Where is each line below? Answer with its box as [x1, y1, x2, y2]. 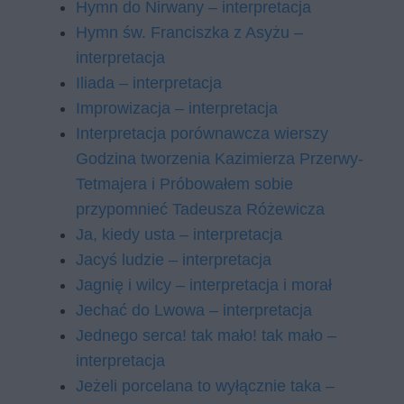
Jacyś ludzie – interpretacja [76, 251, 271, 269]
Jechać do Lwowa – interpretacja [76, 301, 312, 319]
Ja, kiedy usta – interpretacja [76, 225, 282, 243]
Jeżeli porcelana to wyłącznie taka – [76, 377, 335, 395]
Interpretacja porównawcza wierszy [76, 124, 328, 142]
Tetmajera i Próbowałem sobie [76, 175, 293, 193]
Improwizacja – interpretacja [76, 99, 278, 117]
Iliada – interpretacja [76, 74, 222, 92]
